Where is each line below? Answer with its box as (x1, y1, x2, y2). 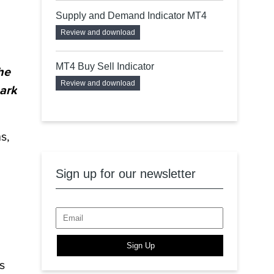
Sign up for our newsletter (56, 167, 196, 180)
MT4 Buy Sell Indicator (56, 61, 154, 72)
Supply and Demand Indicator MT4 (56, 10, 207, 21)
